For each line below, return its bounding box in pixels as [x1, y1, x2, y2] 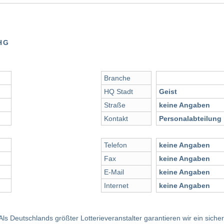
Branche [104, 74, 130, 82]
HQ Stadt [104, 87, 133, 96]
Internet [104, 181, 128, 190]
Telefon [104, 141, 127, 149]
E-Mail [104, 168, 124, 176]
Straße [104, 101, 125, 109]
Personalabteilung [159, 114, 221, 123]
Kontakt [104, 114, 128, 123]
